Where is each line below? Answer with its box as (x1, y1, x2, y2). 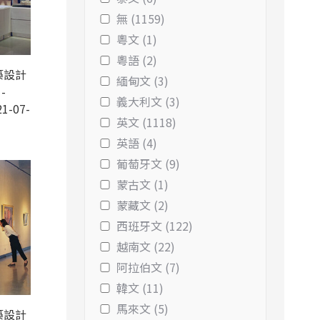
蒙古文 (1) (116, 176, 169, 193)
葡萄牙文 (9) (116, 155, 180, 172)
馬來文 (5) (116, 300, 169, 317)
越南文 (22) (116, 238, 175, 255)
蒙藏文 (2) (116, 196, 169, 214)
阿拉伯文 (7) (116, 259, 180, 276)
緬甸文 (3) (116, 72, 169, 89)
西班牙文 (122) (116, 217, 193, 234)
